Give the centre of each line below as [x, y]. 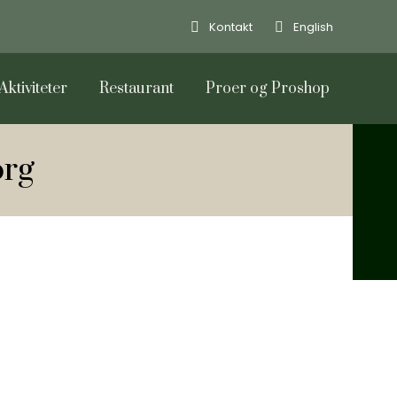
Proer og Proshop [268, 89]
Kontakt [231, 27]
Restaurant [136, 89]
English [313, 27]
